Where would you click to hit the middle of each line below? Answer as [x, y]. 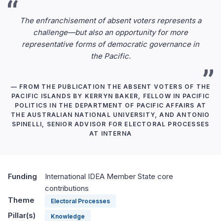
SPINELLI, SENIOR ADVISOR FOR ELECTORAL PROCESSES [110, 124]
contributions [67, 188]
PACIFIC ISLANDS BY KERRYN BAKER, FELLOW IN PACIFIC [110, 96]
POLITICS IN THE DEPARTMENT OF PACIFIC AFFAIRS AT [110, 105]
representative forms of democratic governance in [110, 44]
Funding [22, 176]
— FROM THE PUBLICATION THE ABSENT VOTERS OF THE [110, 87]
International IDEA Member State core [109, 176]
